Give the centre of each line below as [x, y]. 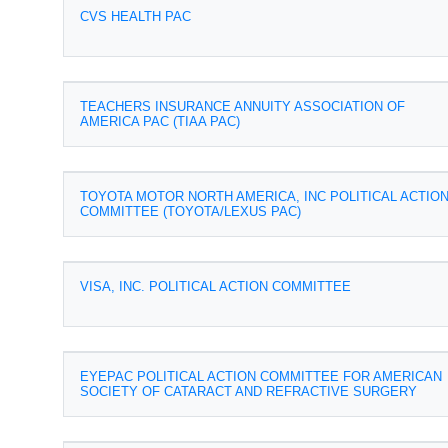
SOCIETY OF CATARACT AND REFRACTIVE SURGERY [248, 391]
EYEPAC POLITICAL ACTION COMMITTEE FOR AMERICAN [261, 376]
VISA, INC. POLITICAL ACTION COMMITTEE [215, 286]
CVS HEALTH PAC [135, 16]
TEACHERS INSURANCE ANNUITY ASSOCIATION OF [242, 106]
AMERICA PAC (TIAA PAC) [160, 121]
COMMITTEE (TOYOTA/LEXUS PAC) [190, 211]
